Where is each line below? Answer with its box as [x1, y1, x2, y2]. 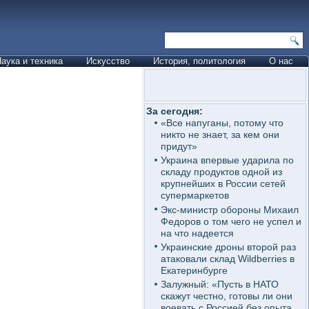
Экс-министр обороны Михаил [160, 203, 299, 215]
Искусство [86, 56, 130, 66]
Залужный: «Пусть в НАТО [160, 279, 279, 290]
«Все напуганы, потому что [160, 117, 283, 128]
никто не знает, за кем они [160, 129, 279, 140]
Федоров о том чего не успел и [160, 215, 301, 227]
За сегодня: [146, 106, 203, 117]
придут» [160, 141, 197, 152]
